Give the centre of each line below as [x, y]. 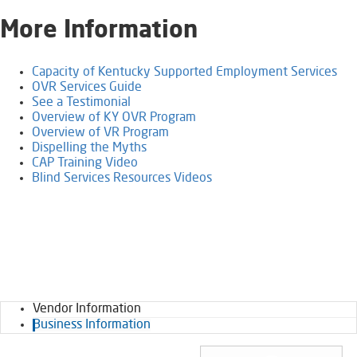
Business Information [92, 325]
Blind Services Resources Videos [122, 178]
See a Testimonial [81, 102]
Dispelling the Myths [89, 148]
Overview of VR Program [100, 133]
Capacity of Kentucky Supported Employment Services [184, 72]
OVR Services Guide [87, 87]
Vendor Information [87, 309]
